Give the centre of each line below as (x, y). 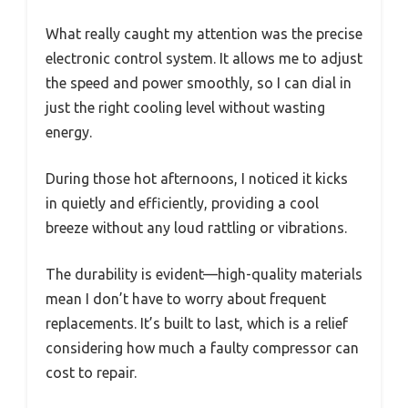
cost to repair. (91, 372)
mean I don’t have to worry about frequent (186, 298)
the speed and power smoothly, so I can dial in (199, 82)
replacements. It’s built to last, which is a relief (197, 323)
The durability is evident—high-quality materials (204, 274)
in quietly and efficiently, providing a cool (182, 203)
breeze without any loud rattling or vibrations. (196, 227)
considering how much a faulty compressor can (202, 347)
